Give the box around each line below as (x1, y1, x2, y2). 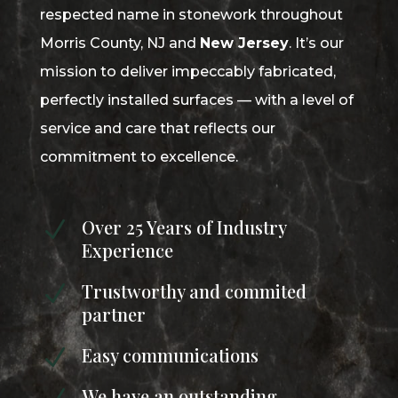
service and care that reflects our (39, 120, 275, 138)
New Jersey (199, 35, 289, 52)
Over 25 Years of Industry (81, 215, 286, 240)
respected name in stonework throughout (39, 6, 343, 24)
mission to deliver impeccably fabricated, (39, 63, 336, 81)
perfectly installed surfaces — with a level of (39, 92, 354, 109)
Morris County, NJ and (39, 35, 200, 52)
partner (81, 302, 146, 327)
